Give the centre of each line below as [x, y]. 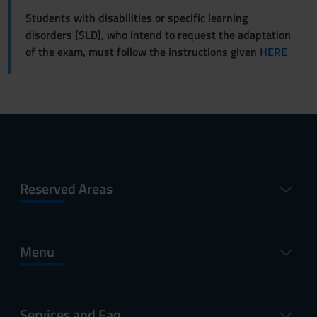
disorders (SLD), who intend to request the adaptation [158, 35]
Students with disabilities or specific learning [137, 18]
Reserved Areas [66, 189]
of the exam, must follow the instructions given [143, 52]
